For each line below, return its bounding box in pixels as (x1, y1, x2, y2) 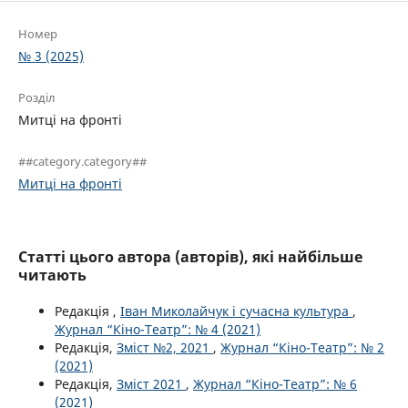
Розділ (18, 89, 56, 107)
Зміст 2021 (117, 375, 186, 393)
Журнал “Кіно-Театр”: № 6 (193, 375, 357, 393)
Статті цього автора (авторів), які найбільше (18, 247, 362, 268)
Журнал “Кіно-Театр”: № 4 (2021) (55, 321, 260, 339)
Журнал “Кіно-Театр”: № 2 (220, 339, 384, 357)
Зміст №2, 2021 (117, 339, 213, 357)
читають (18, 265, 87, 286)
